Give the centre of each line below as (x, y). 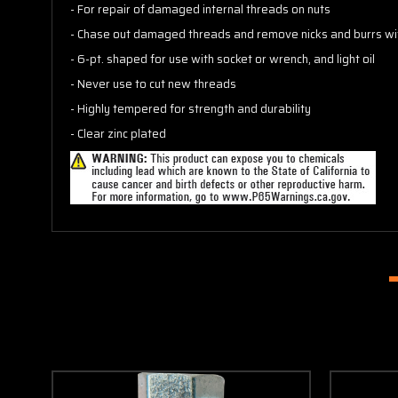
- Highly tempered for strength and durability (191, 108)
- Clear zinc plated (118, 133)
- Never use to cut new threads (153, 84)
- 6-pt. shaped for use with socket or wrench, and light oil (223, 59)
